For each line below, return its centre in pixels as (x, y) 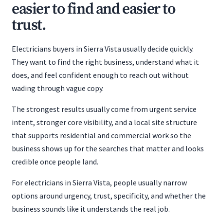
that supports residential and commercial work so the (101, 135)
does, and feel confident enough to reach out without (100, 75)
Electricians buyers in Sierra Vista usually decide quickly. (103, 49)
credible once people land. (55, 162)
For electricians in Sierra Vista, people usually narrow (99, 182)
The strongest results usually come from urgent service (104, 109)
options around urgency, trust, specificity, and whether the (109, 196)
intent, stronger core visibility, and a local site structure (104, 122)
